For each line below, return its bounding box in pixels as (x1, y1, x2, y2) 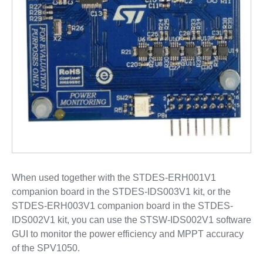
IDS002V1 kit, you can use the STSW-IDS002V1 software (11, 214, 251, 225)
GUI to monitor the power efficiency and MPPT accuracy (11, 228, 244, 239)
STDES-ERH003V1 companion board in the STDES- (11, 200, 233, 211)
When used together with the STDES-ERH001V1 (11, 172, 216, 183)
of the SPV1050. (11, 242, 80, 253)
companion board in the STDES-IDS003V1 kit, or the (11, 186, 231, 197)
